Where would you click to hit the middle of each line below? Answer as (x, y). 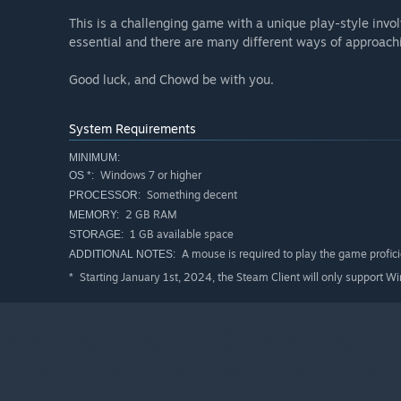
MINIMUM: (94, 158)
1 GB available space (180, 235)
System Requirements (132, 129)
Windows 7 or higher (149, 175)
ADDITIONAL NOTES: (122, 255)
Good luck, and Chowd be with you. (171, 80)
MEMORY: (94, 215)
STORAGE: (96, 235)
